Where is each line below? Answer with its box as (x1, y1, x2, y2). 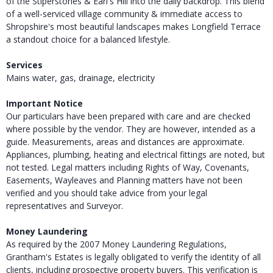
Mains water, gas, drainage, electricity (6, 71, 155, 83)
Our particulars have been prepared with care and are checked (6, 110, 250, 122)
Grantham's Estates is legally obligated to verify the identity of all (6, 250, 261, 263)
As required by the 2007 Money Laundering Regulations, (6, 238, 227, 250)
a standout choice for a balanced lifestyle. (6, 33, 170, 45)
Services (6, 58, 43, 71)
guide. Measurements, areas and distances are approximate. (6, 135, 244, 147)
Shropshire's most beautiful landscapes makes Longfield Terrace (6, 20, 261, 32)
